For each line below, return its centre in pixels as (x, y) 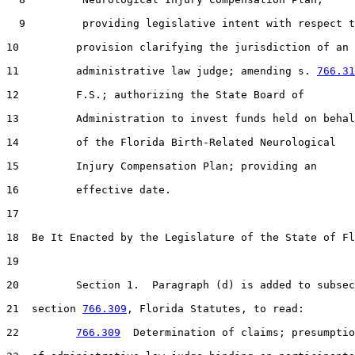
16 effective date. (89, 189)
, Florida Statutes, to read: (216, 308)
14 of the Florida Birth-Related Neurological (171, 142)
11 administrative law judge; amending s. (162, 71)
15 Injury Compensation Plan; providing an (162, 166)
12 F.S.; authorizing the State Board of (155, 94)
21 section (44, 308)
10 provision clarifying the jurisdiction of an (177, 47)
